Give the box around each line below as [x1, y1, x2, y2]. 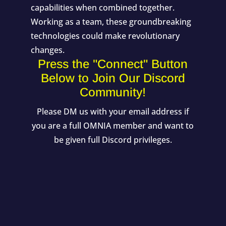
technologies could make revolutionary [30, 30, 180, 41]
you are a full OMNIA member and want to [32, 120, 194, 131]
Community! [80, 85, 146, 99]
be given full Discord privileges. [53, 134, 172, 145]
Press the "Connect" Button [38, 57, 188, 71]
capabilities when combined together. [30, 2, 175, 13]
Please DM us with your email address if [36, 106, 189, 117]
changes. [30, 44, 65, 55]
